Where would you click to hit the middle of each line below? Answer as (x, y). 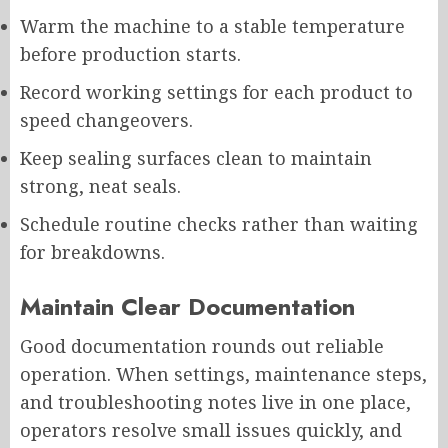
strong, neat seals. (100, 186)
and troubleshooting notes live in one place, (215, 402)
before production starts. (130, 54)
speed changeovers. (106, 120)
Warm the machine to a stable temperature (212, 26)
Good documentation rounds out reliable (202, 346)
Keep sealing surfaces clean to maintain (196, 158)
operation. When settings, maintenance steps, (223, 374)
